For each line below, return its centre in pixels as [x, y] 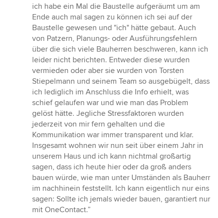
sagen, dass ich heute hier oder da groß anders [112, 167]
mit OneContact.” [61, 209]
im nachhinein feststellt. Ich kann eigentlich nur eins [121, 188]
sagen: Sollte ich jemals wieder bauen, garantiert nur [121, 199]
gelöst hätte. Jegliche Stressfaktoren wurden [108, 113]
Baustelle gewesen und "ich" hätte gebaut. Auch [114, 27]
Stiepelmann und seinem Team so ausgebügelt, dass [121, 81]
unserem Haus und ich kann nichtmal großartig [111, 156]
